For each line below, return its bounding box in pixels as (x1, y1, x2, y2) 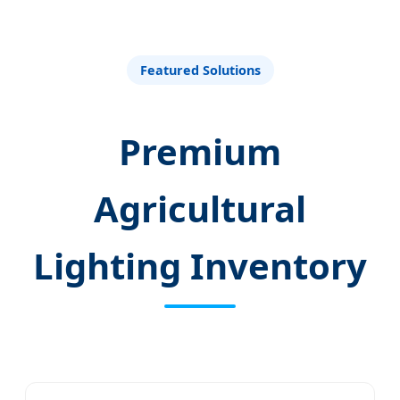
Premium (119, 127, 281, 177)
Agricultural (94, 184, 306, 234)
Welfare (162, 6, 237, 35)
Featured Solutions (139, 62, 261, 79)
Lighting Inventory (33, 241, 367, 291)
